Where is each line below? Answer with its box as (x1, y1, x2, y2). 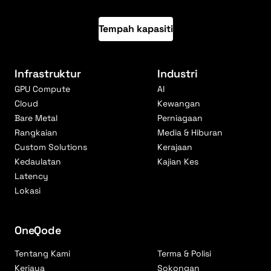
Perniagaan (157, 112, 203, 123)
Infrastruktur (15, 66, 81, 80)
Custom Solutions (15, 141, 87, 152)
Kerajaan (157, 141, 192, 152)
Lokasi (15, 184, 41, 196)
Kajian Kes (157, 155, 198, 167)
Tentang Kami (15, 247, 70, 259)
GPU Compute (15, 83, 70, 94)
